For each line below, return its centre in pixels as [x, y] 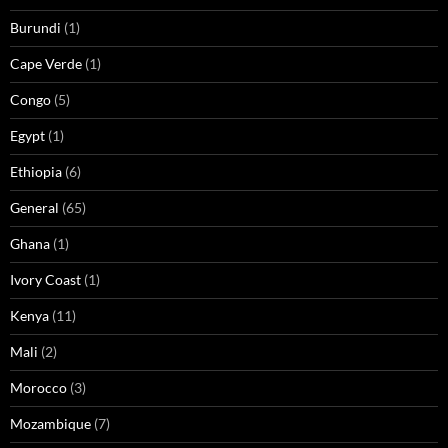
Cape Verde [46, 64]
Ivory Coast [45, 280]
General [34, 208]
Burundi [35, 28]
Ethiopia [36, 172]
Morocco [38, 388]
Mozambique [50, 424]
